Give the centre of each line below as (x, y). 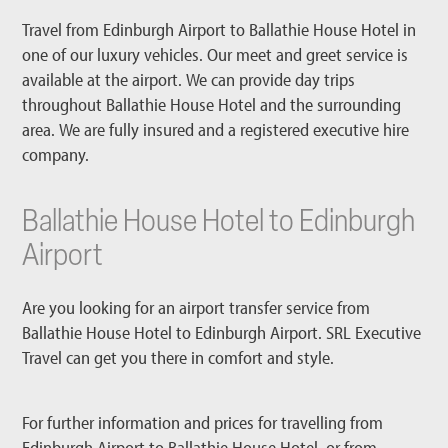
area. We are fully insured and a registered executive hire (216, 130)
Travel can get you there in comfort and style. (178, 358)
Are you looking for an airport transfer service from (196, 308)
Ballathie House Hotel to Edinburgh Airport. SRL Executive (222, 333)
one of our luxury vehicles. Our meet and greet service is (215, 55)
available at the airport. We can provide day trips (189, 80)
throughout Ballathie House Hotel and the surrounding (212, 105)
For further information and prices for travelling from (203, 423)
